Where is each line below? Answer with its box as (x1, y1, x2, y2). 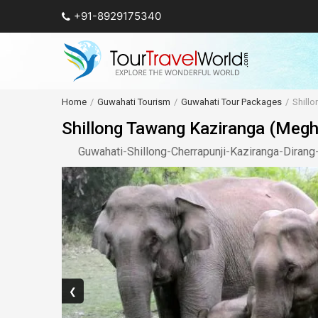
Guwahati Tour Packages (181, 97, 282, 107)
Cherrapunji (171, 145, 226, 158)
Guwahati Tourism (97, 97, 170, 107)
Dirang (283, 145, 315, 158)
